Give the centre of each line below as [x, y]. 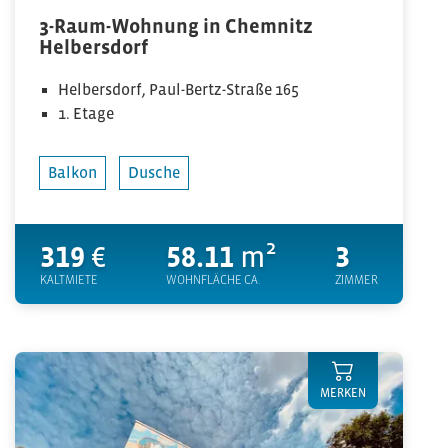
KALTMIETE [69, 280]
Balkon [72, 172]
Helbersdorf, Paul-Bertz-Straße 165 [179, 89]
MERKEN [343, 393]
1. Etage [86, 113]
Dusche [154, 172]
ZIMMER [356, 280]
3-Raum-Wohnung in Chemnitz [176, 26]
